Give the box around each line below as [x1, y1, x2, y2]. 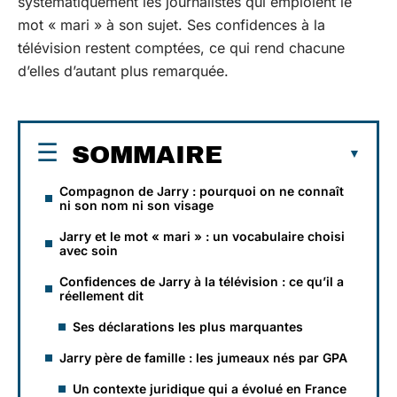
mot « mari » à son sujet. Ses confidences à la [18, 16, 325, 34]
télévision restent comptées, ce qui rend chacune [18, 39, 345, 57]
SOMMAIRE [72, 140, 222, 168]
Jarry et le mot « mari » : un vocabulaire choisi [59, 228, 345, 244]
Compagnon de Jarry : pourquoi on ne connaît [59, 183, 344, 198]
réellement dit [59, 287, 144, 303]
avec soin [59, 242, 118, 258]
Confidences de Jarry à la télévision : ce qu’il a [59, 273, 344, 289]
